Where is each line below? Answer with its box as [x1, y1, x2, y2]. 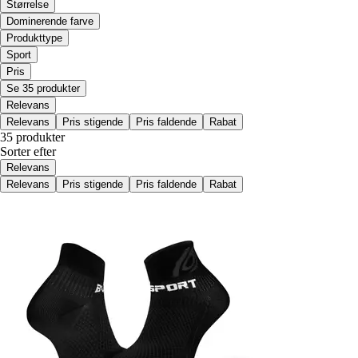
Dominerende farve [6, 14, 93, 27]
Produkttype [6, 31, 62, 44]
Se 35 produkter [6, 82, 80, 94]
